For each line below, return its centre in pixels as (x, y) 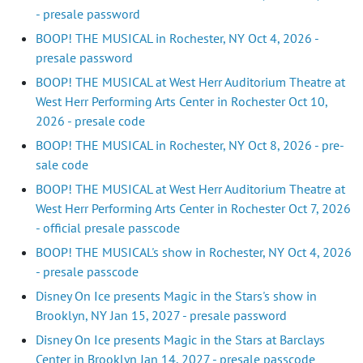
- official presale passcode (108, 228)
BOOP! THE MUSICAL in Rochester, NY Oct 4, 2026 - (177, 38)
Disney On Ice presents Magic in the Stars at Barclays (180, 340)
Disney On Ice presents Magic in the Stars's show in (176, 296)
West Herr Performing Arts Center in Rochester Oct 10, (181, 102)
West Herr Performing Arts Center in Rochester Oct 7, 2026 (193, 209)
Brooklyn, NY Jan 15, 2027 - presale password (161, 316)
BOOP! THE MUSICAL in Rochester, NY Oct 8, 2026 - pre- (190, 145)
